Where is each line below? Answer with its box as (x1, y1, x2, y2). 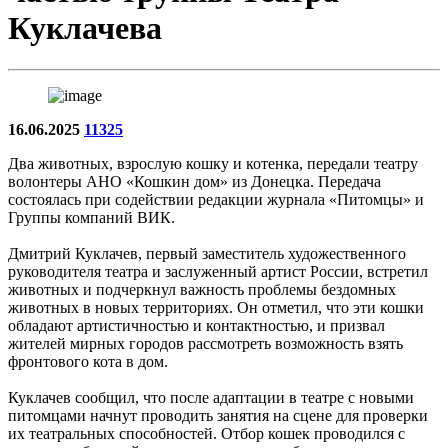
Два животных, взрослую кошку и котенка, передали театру (8, 154, 418, 172)
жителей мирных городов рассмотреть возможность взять (8, 334, 403, 352)
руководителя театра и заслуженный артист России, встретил (8, 262, 428, 280)
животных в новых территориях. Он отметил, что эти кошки (8, 298, 424, 316)
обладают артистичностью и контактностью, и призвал (8, 316, 385, 334)
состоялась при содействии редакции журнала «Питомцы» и (8, 190, 424, 208)
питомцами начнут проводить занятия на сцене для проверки (8, 406, 428, 424)
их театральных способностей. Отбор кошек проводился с (8, 424, 405, 442)
